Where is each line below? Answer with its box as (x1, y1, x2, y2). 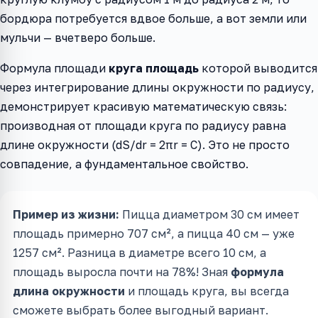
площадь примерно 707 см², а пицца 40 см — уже (13, 226, 295, 241)
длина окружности (13, 284, 125, 299)
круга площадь (109, 61, 199, 76)
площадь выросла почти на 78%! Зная (13, 265, 231, 280)
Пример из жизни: (13, 207, 119, 222)
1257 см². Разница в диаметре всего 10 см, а (13, 246, 266, 261)
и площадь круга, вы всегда (125, 284, 289, 299)
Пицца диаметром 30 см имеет (119, 207, 300, 222)
